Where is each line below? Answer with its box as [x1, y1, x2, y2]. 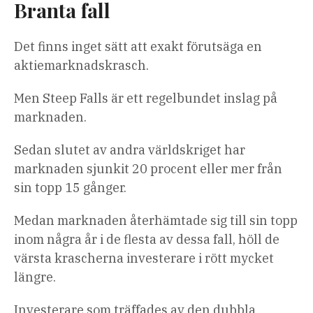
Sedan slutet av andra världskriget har [14, 142, 245, 159]
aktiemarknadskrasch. [14, 57, 149, 74]
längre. [14, 269, 56, 286]
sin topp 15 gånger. [14, 180, 126, 196]
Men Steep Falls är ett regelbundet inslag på [14, 90, 277, 107]
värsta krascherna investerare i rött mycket [14, 250, 274, 267]
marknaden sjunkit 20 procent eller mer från [14, 161, 282, 177]
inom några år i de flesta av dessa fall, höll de [14, 231, 279, 248]
